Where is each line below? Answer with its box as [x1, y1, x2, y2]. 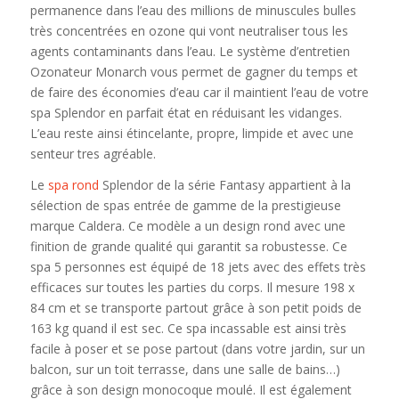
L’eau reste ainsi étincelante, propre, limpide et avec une [29, 124, 354, 142]
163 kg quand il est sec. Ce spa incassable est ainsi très [29, 319, 346, 337]
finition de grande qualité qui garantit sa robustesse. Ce [29, 237, 347, 255]
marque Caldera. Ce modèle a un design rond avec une [29, 216, 346, 234]
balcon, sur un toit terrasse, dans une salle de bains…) [29, 360, 340, 378]
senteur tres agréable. [29, 144, 156, 162]
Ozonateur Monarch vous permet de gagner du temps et [29, 62, 358, 80]
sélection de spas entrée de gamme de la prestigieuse [29, 196, 341, 214]
